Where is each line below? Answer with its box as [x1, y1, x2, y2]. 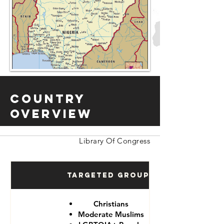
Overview [10, 106, 92, 121]
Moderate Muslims [78, 209, 144, 219]
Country [10, 91, 86, 106]
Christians [93, 198, 128, 208]
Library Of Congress [79, 136, 150, 145]
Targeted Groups [66, 170, 155, 179]
